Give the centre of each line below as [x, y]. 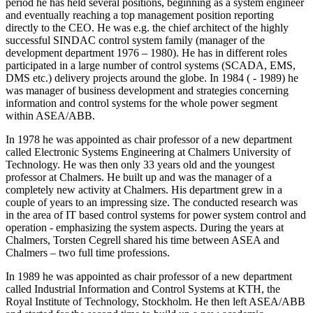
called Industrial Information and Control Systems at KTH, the [143, 289]
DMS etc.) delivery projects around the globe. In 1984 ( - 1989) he [152, 78]
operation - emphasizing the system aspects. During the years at [145, 227]
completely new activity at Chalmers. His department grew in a [144, 189]
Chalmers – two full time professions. [88, 252]
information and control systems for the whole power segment [141, 103]
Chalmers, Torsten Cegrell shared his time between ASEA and [143, 240]
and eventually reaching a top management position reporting [140, 15]
